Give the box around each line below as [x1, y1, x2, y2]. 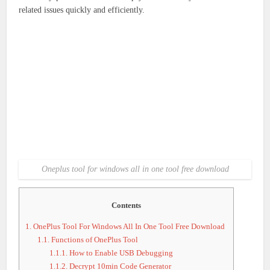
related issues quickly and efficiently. [19, 5, 145, 14]
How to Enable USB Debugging [67, 248, 174, 258]
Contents [111, 200, 142, 210]
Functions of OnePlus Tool [49, 235, 139, 245]
